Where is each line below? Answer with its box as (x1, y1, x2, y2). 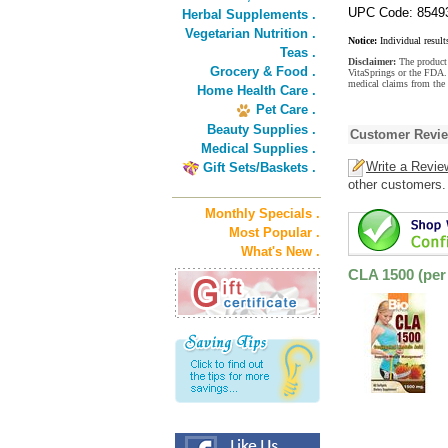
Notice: (348, 35, 377, 46)
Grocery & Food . (210, 64, 316, 79)
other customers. (348, 177, 446, 192)
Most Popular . (229, 225, 320, 240)
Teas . (280, 45, 316, 60)
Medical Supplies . (201, 141, 316, 156)
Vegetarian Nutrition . (185, 26, 316, 41)
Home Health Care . (197, 83, 316, 98)
